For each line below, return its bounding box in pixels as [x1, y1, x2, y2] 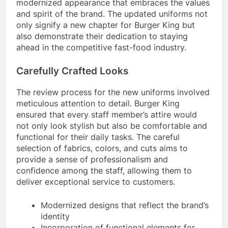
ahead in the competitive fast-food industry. [16, 42, 186, 53]
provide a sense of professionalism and [16, 154, 168, 165]
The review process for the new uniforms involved [16, 87, 210, 98]
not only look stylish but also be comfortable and [16, 121, 207, 131]
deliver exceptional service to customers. [16, 177, 175, 187]
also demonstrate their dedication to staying [16, 31, 188, 42]
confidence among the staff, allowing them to [16, 165, 192, 176]
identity [41, 211, 70, 222]
